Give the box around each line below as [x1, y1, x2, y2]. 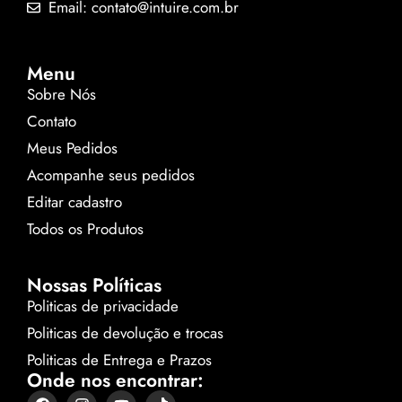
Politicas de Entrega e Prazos [27, 348, 212, 371]
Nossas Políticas [27, 271, 162, 299]
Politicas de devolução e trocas [27, 321, 223, 344]
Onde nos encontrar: [27, 366, 204, 394]
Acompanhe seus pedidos [27, 163, 195, 186]
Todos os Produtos [27, 217, 144, 240]
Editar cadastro [27, 190, 122, 213]
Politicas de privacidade [27, 294, 179, 317]
